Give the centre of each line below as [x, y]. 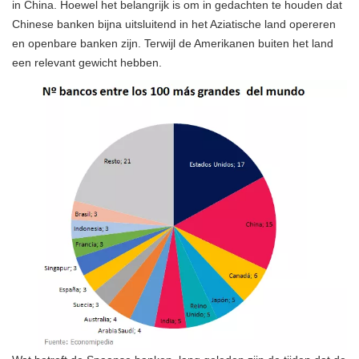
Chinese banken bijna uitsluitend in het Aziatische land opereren [174, 24]
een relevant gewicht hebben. [87, 62]
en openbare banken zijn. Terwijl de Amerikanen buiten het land [173, 43]
